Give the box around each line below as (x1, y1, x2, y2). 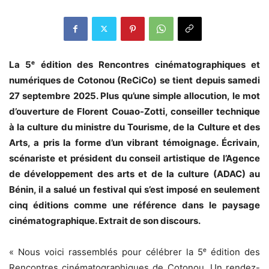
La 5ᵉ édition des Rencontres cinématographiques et (9, 58, 260, 70)
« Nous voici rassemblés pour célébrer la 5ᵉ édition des (9, 246, 260, 258)
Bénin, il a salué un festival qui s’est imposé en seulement (9, 183, 260, 195)
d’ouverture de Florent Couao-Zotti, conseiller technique (9, 105, 260, 117)
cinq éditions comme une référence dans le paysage (9, 199, 260, 211)
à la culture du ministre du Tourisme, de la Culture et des (9, 121, 260, 133)
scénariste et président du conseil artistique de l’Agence (9, 152, 260, 164)
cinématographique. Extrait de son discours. (9, 214, 201, 226)
